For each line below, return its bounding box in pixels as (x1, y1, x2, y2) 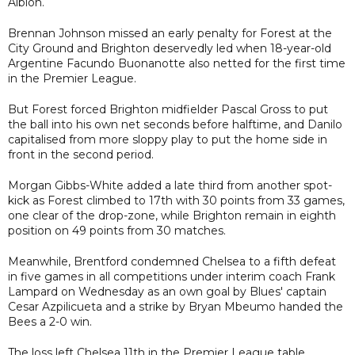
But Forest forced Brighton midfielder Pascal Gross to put (8, 101, 328, 116)
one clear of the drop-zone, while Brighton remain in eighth (8, 208, 336, 223)
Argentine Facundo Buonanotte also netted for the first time (8, 55, 345, 71)
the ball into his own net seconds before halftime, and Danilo (8, 116, 342, 132)
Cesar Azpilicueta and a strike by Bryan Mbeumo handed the (8, 299, 343, 314)
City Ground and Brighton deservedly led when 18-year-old (8, 40, 331, 55)
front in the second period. (8, 147, 154, 162)
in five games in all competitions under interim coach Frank (8, 269, 335, 284)
